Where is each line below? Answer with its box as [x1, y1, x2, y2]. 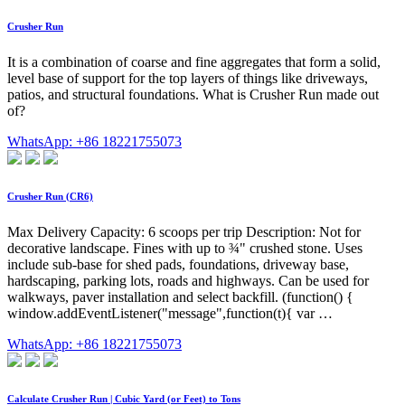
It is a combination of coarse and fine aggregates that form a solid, [7, 54, 381, 71]
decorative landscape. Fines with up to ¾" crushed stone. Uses [7, 240, 363, 257]
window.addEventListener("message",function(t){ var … [7, 306, 333, 322]
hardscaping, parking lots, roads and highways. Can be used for [7, 273, 369, 289]
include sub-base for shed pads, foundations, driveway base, [7, 257, 349, 273]
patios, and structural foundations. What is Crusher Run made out [7, 87, 379, 103]
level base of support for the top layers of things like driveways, [7, 71, 368, 87]
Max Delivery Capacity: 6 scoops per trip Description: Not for [7, 224, 361, 240]
